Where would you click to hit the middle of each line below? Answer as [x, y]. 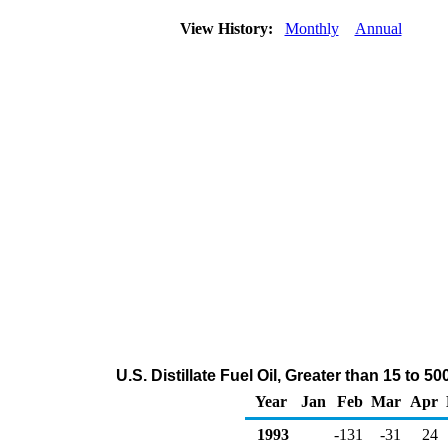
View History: [228, 28]
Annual [378, 28]
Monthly [311, 28]
